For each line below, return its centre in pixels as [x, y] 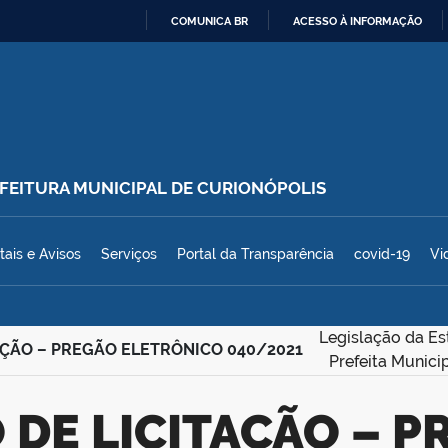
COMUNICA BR [209, 21]
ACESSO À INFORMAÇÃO [357, 21]
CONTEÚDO [254, 125]
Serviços [129, 253]
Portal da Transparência [255, 253]
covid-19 [382, 253]
